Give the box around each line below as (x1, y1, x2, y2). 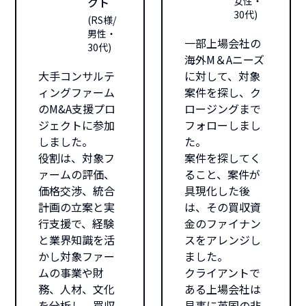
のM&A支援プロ (38, 100, 116, 117)
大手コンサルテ (38, 68, 115, 84)
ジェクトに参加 (38, 117, 115, 133)
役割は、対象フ (38, 150, 115, 166)
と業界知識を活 (38, 232, 115, 248)
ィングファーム (38, 84, 115, 100)
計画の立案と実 (38, 199, 115, 215)
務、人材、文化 (38, 281, 115, 297)
